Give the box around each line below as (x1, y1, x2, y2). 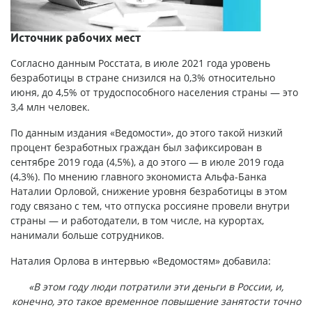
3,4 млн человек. (10, 100, 90, 114)
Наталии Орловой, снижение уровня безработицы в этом (10, 184, 287, 198)
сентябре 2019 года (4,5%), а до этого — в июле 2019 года (10, 155, 284, 169)
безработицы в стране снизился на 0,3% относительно (10, 70, 275, 84)
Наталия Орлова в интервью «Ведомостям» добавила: (10, 253, 271, 267)
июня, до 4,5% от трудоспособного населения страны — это (10, 85, 298, 99)
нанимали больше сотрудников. (10, 228, 164, 242)
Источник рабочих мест (10, 31, 141, 44)
